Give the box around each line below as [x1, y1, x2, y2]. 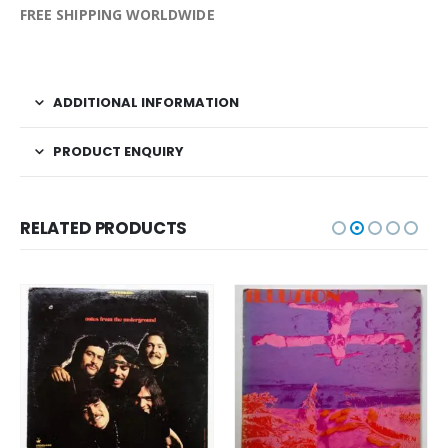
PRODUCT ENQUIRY [53, 141, 184, 161]
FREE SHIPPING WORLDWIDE [20, 4, 215, 24]
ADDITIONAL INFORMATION [53, 92, 239, 112]
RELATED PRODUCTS [20, 215, 188, 240]
